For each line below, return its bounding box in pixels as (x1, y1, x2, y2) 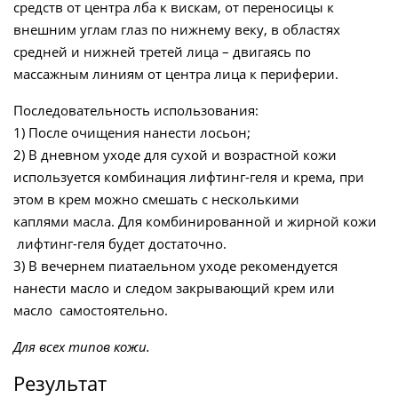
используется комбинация (13, 168, 189, 187)
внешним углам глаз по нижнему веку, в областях (13, 20, 340, 39)
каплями (13, 212, 73, 231)
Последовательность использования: (13, 101, 259, 120)
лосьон (200, 123, 247, 142)
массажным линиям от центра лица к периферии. (13, 65, 338, 84)
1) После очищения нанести (13, 123, 200, 142)
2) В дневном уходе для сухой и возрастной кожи (13, 146, 337, 164)
